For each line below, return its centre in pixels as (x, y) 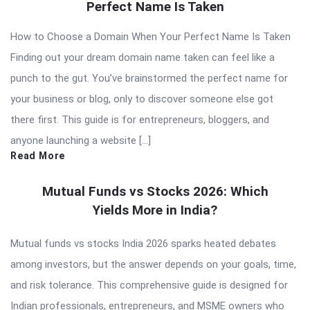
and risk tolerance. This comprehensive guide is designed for (149, 285)
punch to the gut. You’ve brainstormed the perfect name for (149, 78)
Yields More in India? (155, 210)
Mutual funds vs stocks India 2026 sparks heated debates (143, 243)
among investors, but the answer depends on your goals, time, (153, 264)
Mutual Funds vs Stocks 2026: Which (155, 191)
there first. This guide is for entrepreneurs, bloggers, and (140, 119)
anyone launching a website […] (81, 140)
